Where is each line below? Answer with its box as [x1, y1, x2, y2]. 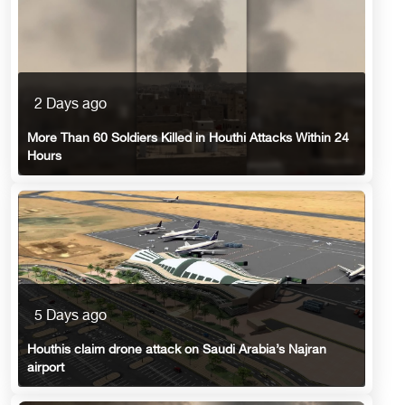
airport [27, 361, 64, 377]
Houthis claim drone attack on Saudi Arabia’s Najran [27, 343, 326, 359]
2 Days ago [34, 97, 107, 115]
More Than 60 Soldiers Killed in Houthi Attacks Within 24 [27, 131, 349, 147]
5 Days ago [34, 308, 107, 326]
